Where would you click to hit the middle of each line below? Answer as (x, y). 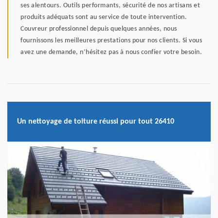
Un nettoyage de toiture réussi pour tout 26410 (96, 121)
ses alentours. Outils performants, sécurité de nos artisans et (110, 6)
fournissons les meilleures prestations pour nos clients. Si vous (111, 41)
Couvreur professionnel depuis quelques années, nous (99, 29)
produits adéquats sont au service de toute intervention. (104, 18)
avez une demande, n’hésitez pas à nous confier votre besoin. (111, 53)
